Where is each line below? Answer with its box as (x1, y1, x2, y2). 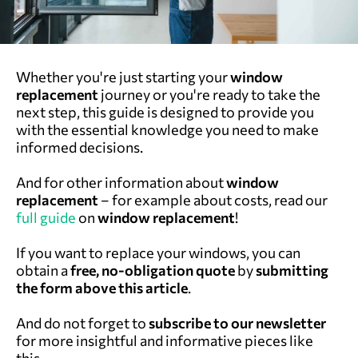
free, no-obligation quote (70, 261, 235, 279)
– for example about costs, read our (98, 190, 328, 209)
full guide (16, 208, 76, 226)
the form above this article (16, 278, 188, 296)
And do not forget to (16, 313, 149, 332)
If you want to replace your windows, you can (16, 243, 300, 261)
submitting (256, 261, 328, 279)
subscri (149, 313, 195, 332)
